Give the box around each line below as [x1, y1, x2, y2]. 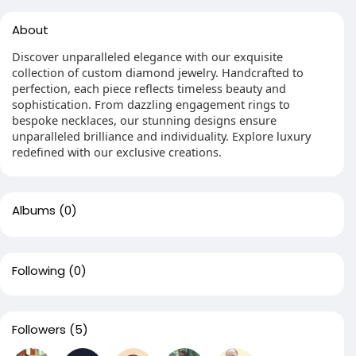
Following [12, 262, 65, 279]
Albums [12, 202, 56, 219]
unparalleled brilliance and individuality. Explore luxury [12, 128, 311, 144]
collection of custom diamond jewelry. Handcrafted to [12, 64, 304, 80]
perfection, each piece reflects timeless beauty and [12, 80, 286, 96]
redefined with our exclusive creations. [12, 144, 222, 160]
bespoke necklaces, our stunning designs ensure [12, 112, 277, 128]
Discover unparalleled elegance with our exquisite [12, 48, 283, 64]
